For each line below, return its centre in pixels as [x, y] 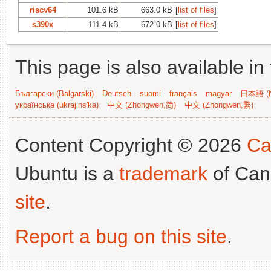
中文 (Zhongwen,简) [142, 105]
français [183, 93]
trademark [163, 173]
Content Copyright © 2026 [131, 145]
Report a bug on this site [121, 236]
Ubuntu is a [67, 173]
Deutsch [117, 93]
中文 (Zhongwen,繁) [219, 105]
